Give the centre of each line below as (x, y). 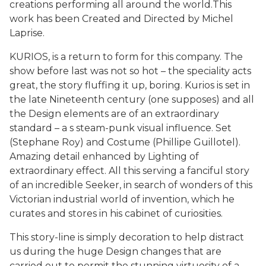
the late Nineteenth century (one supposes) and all (132, 100)
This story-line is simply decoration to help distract (127, 237)
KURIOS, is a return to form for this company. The (126, 57)
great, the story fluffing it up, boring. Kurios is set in (130, 85)
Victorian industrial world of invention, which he (122, 199)
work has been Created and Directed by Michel (121, 19)
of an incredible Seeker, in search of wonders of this (131, 185)
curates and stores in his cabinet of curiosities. (116, 214)
